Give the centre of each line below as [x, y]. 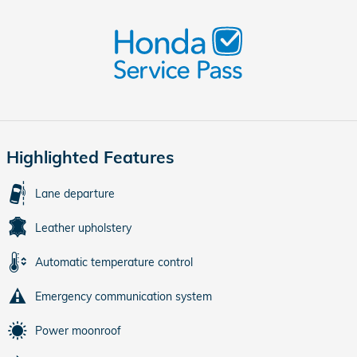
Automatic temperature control [114, 262]
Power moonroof [78, 330]
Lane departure [75, 193]
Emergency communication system [124, 296]
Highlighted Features [90, 157]
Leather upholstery [83, 228]
